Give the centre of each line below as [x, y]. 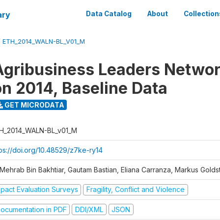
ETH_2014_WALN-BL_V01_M [44, 41]
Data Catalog [109, 14]
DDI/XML [89, 209]
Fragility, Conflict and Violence [135, 189]
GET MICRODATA [33, 105]
